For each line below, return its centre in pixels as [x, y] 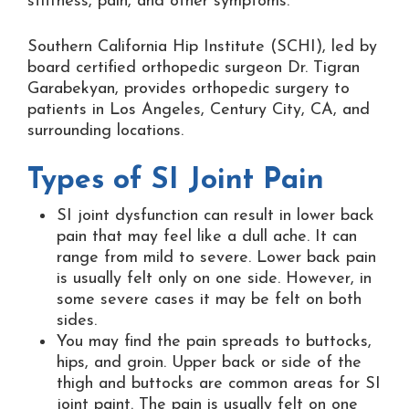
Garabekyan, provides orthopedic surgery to [189, 89]
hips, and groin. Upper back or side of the [209, 363]
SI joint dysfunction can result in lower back [215, 216]
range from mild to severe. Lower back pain [216, 258]
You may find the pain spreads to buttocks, [214, 342]
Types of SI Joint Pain [176, 180]
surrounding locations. [105, 131]
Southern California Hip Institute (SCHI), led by [202, 47]
